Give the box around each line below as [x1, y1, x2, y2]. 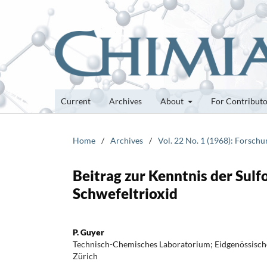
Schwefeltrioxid [73, 184, 178, 202]
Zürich [73, 250, 98, 261]
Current [61, 95, 91, 106]
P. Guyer [73, 226, 104, 237]
